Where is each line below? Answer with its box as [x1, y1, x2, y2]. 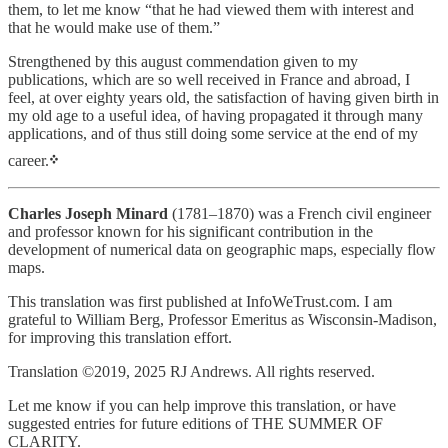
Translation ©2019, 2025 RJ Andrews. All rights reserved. [8, 363, 375, 381]
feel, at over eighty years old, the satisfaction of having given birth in [8, 89, 439, 107]
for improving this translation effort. [8, 329, 232, 347]
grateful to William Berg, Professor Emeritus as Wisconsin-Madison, [8, 311, 437, 329]
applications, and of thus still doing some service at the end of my [8, 125, 418, 143]
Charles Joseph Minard [8, 205, 172, 223]
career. [8, 152, 49, 170]
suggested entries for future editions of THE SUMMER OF [8, 415, 383, 433]
